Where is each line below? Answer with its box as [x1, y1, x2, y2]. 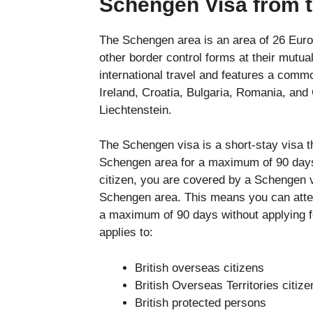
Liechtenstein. [99, 103, 172, 117]
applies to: [99, 226, 153, 240]
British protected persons [135, 296, 266, 310]
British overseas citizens [135, 261, 264, 275]
